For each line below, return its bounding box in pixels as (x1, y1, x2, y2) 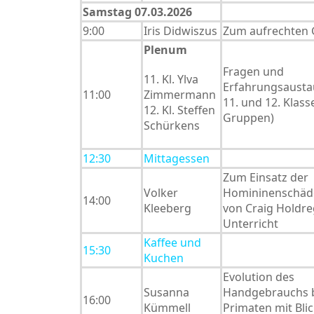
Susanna (144, 285, 189, 300)
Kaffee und (144, 235, 201, 250)
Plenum (144, 42, 187, 57)
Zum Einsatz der (223, 170, 308, 185)
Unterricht (223, 216, 278, 231)
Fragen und (223, 64, 284, 79)
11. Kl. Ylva (144, 71, 198, 87)
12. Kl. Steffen (144, 102, 215, 118)
